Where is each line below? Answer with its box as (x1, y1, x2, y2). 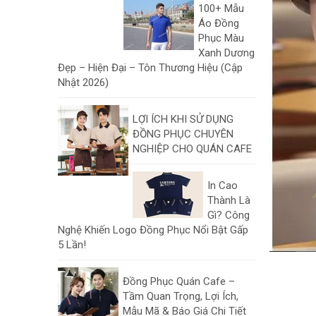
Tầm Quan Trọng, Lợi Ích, (123, 290, 238, 303)
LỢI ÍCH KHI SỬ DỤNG (133, 113, 233, 126)
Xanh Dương (198, 47, 255, 59)
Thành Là (207, 194, 250, 207)
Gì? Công (207, 209, 250, 221)
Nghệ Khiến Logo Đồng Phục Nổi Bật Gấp (58, 224, 248, 236)
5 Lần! (58, 238, 86, 251)
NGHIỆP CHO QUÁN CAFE (133, 142, 252, 155)
